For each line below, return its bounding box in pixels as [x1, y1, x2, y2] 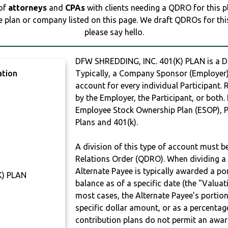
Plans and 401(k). [75, 118, 138, 127]
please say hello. [84, 27, 144, 37]
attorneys [8, 3, 47, 13]
